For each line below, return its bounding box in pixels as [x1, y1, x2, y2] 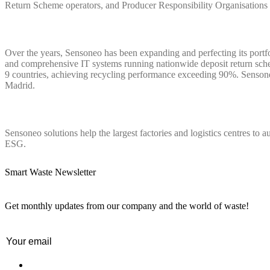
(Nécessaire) [27, 234, 74, 245]
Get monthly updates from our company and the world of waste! [5, 200, 249, 211]
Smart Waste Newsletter [5, 167, 96, 178]
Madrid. [5, 80, 35, 90]
